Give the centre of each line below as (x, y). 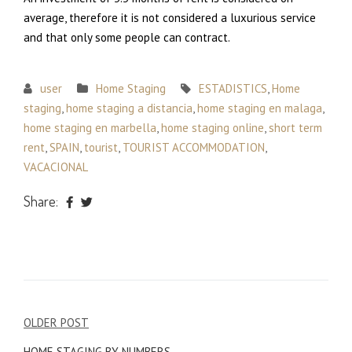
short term (295, 127)
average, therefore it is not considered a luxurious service (170, 17)
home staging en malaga (260, 108)
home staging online (213, 127)
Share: (41, 201)
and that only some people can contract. (127, 37)
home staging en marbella (90, 127)
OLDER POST (56, 322)
